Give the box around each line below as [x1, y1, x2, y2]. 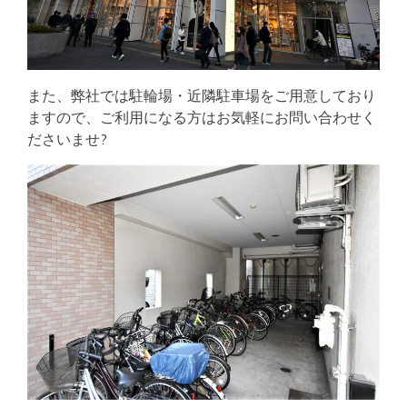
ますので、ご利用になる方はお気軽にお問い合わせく [27, 108, 376, 127]
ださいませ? [27, 130, 107, 149]
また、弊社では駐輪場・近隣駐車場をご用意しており [27, 86, 376, 105]
